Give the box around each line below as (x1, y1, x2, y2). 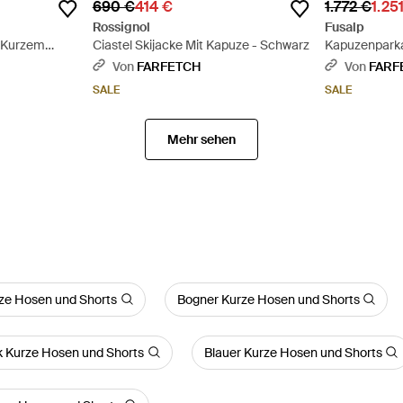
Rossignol (92, 18, 150, 35)
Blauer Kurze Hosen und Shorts (203, 344, 382, 361)
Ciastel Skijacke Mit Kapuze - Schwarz (92, 36, 309, 53)
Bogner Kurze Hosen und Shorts (176, 291, 360, 308)
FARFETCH (136, 58, 201, 75)
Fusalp (325, 18, 365, 35)
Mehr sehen (166, 130, 236, 148)
